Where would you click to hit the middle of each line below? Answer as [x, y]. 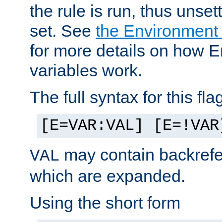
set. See [63, 30]
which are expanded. [108, 176]
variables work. [86, 70]
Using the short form [105, 202]
